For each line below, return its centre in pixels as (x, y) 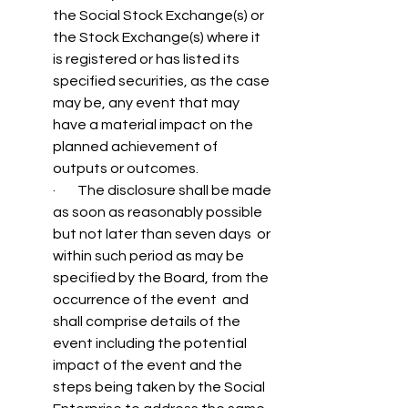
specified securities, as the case (163, 81)
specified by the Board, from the (162, 278)
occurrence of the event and (152, 300)
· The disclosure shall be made (163, 190)
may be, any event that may (148, 103)
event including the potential (151, 343)
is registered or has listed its (148, 59)
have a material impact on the (154, 125)
